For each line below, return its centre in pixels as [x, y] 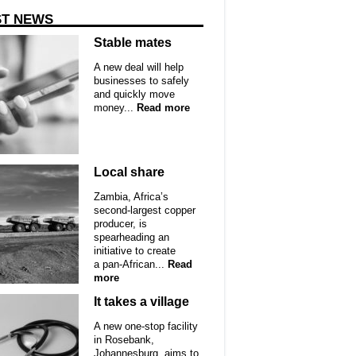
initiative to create [135, 251]
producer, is [121, 224]
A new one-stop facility [146, 327]
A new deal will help [139, 68]
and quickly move [135, 95]
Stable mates [133, 42]
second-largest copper [145, 211]
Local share [130, 172]
